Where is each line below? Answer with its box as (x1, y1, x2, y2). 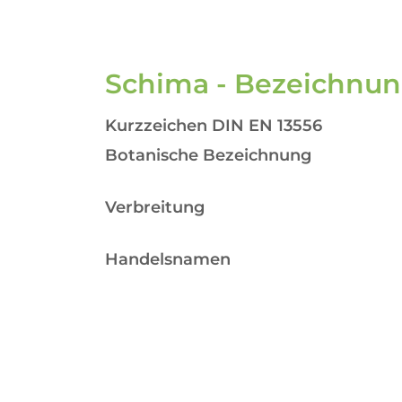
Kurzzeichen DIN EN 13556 (105, 116, 322, 135)
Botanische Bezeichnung (105, 145, 311, 165)
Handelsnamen (105, 249, 231, 269)
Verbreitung (105, 197, 205, 217)
